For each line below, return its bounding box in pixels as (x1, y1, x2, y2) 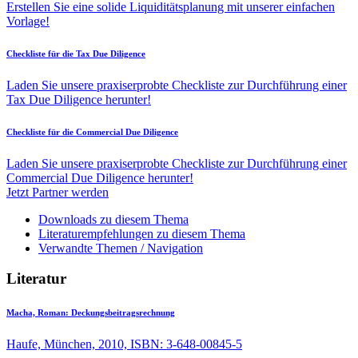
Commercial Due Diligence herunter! (6, 170, 193, 185)
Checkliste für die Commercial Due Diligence (6, 126, 178, 137)
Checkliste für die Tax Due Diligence (6, 48, 145, 58)
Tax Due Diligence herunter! (6, 92, 151, 106)
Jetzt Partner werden (6, 185, 109, 199)
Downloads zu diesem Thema (38, 212, 189, 226)
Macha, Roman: (6, 308, 69, 318)
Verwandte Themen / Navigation (38, 241, 203, 255)
